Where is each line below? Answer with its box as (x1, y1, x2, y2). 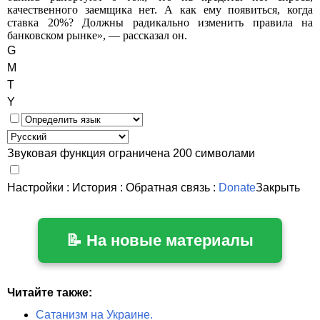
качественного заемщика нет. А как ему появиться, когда (7, 4, 313, 16)
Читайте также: (7, 286, 92, 299)
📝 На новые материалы (66, 231, 254, 250)
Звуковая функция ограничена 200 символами (7, 147, 255, 160)
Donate (219, 181, 256, 194)
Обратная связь (126, 181, 210, 194)
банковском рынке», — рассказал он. (7, 29, 187, 42)
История (72, 181, 117, 194)
